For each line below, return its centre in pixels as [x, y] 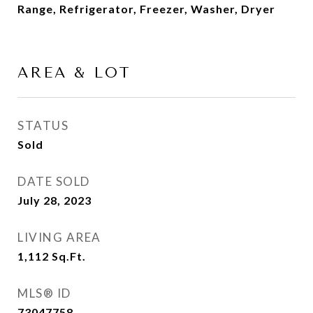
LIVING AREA [59, 237]
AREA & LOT [74, 73]
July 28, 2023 [54, 200]
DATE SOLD [54, 181]
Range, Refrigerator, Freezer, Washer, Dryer [146, 9]
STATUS [43, 125]
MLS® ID [44, 293]
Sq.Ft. [69, 256]
